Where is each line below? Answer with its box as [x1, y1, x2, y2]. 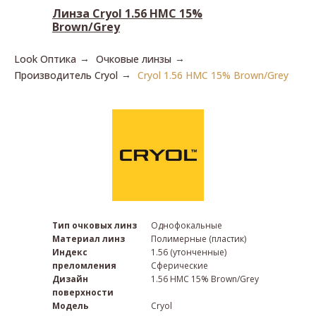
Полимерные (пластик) [151, 233, 246, 245]
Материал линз [52, 233, 125, 245]
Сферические [151, 260, 208, 272]
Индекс [52, 246, 87, 258]
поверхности [52, 286, 114, 298]
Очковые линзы [96, 52, 171, 66]
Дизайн [52, 273, 88, 285]
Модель [52, 300, 89, 312]
